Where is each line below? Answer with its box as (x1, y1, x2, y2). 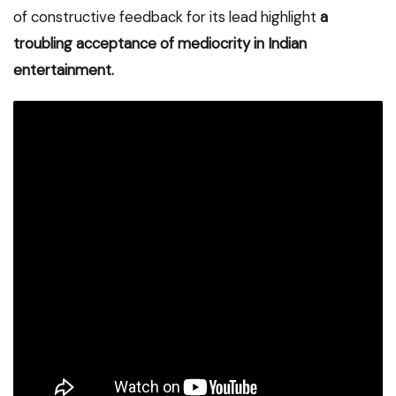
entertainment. (13, 60, 114, 80)
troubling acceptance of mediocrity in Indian (13, 34, 307, 54)
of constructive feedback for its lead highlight (13, 7, 320, 27)
